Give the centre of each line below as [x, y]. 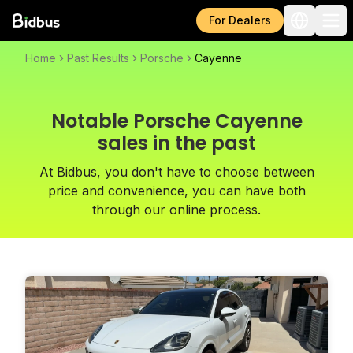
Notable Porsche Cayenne [176, 121]
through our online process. [176, 210]
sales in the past [176, 143]
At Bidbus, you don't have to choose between [176, 172]
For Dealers [240, 20]
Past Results [98, 58]
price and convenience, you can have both [176, 191]
